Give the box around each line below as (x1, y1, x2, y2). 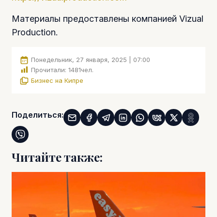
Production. (12, 27, 58, 37)
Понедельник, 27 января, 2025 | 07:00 (31, 55, 150, 63)
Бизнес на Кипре (31, 76, 83, 84)
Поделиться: (12, 110, 63, 120)
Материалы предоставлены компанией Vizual (12, 13, 203, 24)
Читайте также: (12, 150, 103, 165)
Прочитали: (31, 66, 66, 74)
